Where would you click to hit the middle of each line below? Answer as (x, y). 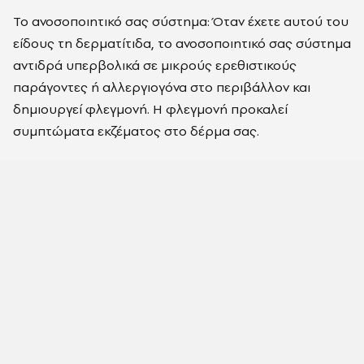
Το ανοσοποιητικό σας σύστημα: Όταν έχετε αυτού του (181, 21)
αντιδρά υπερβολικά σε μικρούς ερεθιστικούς (155, 65)
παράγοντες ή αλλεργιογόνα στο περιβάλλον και (162, 87)
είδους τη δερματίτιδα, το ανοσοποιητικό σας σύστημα (182, 43)
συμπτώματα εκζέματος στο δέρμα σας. (136, 131)
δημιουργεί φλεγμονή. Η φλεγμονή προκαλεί (150, 109)
